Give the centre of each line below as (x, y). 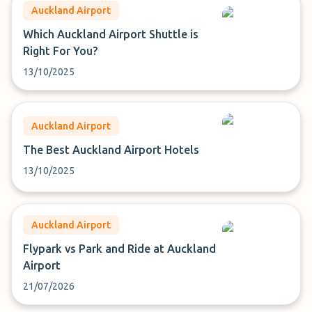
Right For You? (60, 51)
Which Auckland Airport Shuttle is (111, 34)
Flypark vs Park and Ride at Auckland (119, 249)
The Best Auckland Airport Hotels (111, 150)
